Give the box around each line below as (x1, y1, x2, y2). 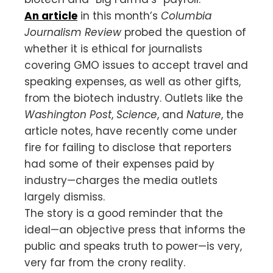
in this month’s (77, 8, 161, 23)
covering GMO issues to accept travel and (24, 57, 248, 73)
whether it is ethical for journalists (24, 41, 202, 56)
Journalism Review (24, 24, 124, 40)
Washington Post (24, 107, 112, 122)
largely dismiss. (24, 189, 105, 204)
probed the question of (124, 24, 246, 40)
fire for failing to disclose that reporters (24, 140, 232, 155)
